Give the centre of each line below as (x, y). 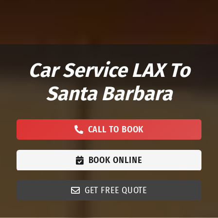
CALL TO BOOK (116, 130)
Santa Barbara (109, 94)
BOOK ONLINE (115, 160)
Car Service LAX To (109, 70)
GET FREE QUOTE (116, 190)
